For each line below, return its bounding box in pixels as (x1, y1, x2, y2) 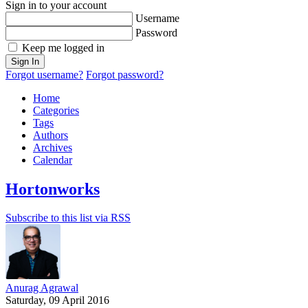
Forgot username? (5, 68, 83, 80)
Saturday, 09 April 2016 (5, 294, 109, 307)
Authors (33, 129, 68, 141)
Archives (33, 141, 72, 153)
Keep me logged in (22, 41, 104, 54)
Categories (33, 104, 79, 116)
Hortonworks (5, 179, 100, 198)
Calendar (33, 153, 72, 166)
